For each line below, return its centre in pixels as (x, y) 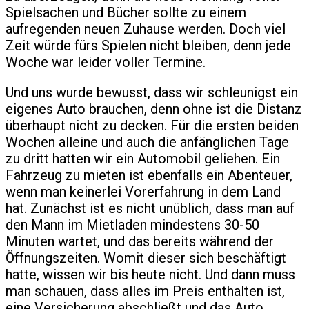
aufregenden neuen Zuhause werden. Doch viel (146, 29)
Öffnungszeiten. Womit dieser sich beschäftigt (146, 258)
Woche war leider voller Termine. (106, 62)
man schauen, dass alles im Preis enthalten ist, (145, 291)
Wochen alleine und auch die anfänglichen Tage (147, 142)
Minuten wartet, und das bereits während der (140, 241)
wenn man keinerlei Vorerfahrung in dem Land (143, 191)
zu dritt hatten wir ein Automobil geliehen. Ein (143, 158)
